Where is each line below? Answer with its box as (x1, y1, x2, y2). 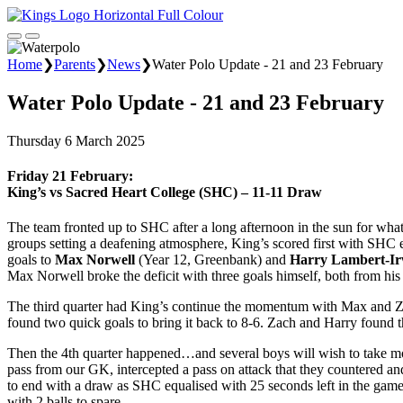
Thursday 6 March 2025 (7, 132, 145, 148)
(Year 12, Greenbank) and (139, 252, 290, 268)
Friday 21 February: (7, 168, 133, 184)
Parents (54, 57, 95, 72)
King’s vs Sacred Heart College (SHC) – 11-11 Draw (7, 184, 322, 201)
